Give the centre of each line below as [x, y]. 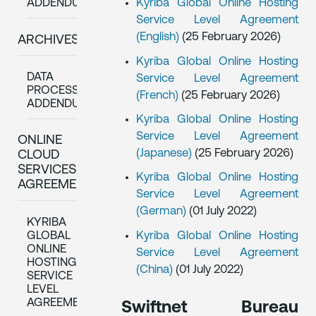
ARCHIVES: [50, 40]
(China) [156, 269]
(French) [158, 95]
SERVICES [47, 171]
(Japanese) [165, 154]
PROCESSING [62, 91]
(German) [162, 212]
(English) [159, 37]
